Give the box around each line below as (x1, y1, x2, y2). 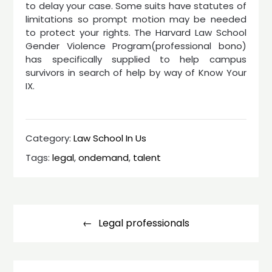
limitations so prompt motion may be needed (25, 13, 246, 25)
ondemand (78, 151, 129, 164)
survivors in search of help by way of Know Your (25, 66, 246, 79)
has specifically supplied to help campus (25, 53, 246, 66)
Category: (25, 131, 74, 144)
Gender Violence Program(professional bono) (25, 39, 246, 52)
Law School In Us (73, 131, 147, 144)
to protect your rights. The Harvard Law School (25, 26, 246, 39)
